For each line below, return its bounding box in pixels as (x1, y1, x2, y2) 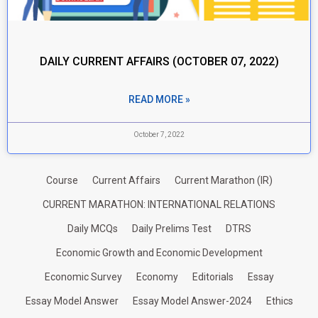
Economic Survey (44, 271, 122, 283)
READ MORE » (128, 94, 190, 105)
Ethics (265, 295, 293, 307)
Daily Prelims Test (131, 223, 212, 234)
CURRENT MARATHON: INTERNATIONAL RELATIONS (43, 199, 275, 210)
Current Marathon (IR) (174, 175, 273, 186)
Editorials (192, 271, 234, 283)
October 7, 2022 (133, 131, 185, 138)
